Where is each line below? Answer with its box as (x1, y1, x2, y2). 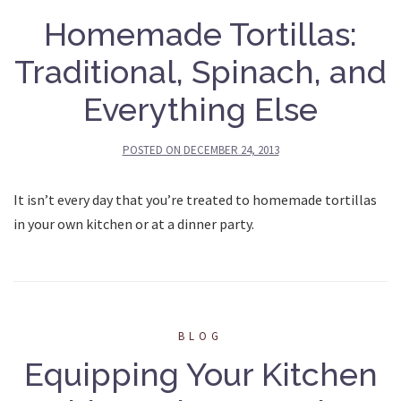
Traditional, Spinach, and (14, 52, 387, 90)
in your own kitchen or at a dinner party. (13, 214, 254, 233)
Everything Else (83, 90, 318, 128)
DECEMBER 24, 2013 (183, 141, 279, 158)
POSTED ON (122, 141, 183, 158)
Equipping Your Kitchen (23, 354, 378, 393)
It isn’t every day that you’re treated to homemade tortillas (13, 190, 377, 209)
